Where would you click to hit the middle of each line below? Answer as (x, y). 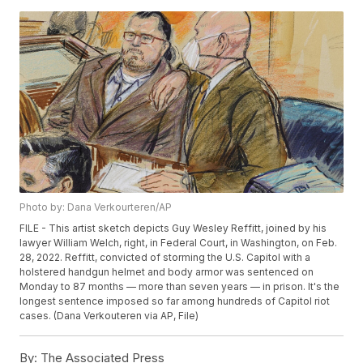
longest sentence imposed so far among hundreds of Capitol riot (175, 301)
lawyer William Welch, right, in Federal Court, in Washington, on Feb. (179, 243)
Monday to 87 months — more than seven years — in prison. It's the (180, 287)
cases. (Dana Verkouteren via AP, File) (109, 316)
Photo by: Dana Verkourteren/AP (96, 207)
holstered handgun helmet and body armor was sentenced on (167, 272)
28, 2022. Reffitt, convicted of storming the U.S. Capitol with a (165, 258)
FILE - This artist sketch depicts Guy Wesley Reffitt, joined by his (173, 228)
